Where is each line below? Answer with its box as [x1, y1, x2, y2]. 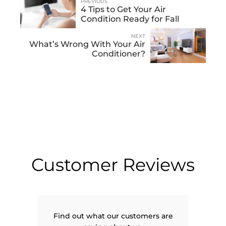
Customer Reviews [31, 154, 195, 176]
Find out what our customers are [53, 211, 173, 221]
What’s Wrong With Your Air [29, 39, 145, 49]
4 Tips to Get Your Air [81, 5, 166, 15]
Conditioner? [91, 49, 145, 59]
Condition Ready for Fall [81, 14, 180, 24]
